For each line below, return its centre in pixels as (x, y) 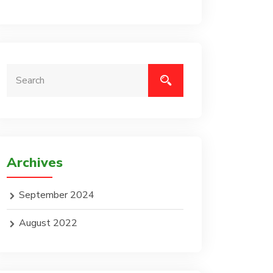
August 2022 (48, 223)
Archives (35, 163)
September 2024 (57, 195)
